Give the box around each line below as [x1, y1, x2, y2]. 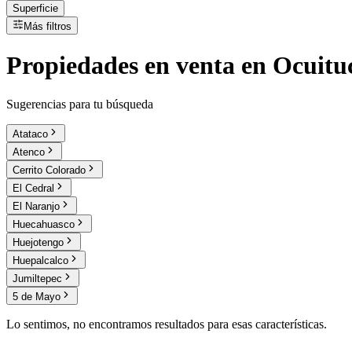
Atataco [13, 127, 48, 140]
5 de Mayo [13, 290, 60, 302]
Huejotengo [13, 236, 64, 248]
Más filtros [24, 20, 71, 32]
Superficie [13, 2, 58, 14]
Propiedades [6, 51, 138, 80]
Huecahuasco [13, 218, 75, 230]
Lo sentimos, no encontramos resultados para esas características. [6, 317, 327, 331]
